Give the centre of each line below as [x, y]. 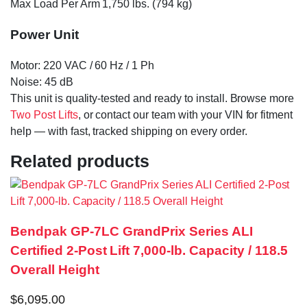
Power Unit [45, 34]
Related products [80, 161]
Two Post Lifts [44, 114]
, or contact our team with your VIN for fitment [185, 114]
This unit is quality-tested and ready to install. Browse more [152, 98]
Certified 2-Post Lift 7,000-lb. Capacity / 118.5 [149, 251]
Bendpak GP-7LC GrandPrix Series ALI [132, 232]
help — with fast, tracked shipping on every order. [129, 131]
